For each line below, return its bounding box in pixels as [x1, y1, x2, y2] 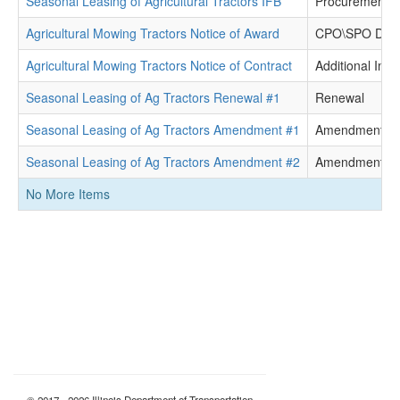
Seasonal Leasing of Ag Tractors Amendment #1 [26, 121, 300, 138]
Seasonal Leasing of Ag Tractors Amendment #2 [26, 153, 300, 171]
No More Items [26, 185, 110, 203]
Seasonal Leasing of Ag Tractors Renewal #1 [26, 88, 280, 106]
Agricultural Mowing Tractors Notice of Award [26, 24, 279, 42]
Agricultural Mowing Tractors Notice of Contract [26, 56, 292, 74]
